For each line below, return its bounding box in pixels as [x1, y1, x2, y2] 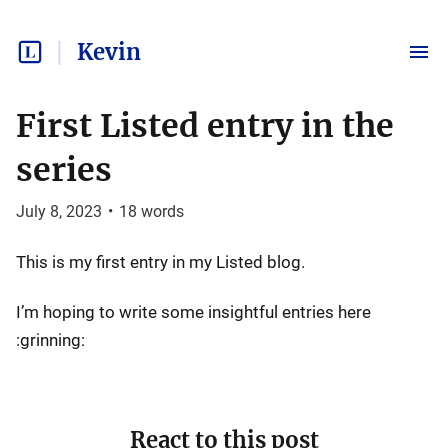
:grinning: [16, 330, 85, 350]
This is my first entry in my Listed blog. [16, 252, 305, 272]
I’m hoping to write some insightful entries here [16, 302, 371, 322]
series [16, 150, 112, 190]
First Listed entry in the [16, 106, 394, 146]
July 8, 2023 [16, 202, 102, 221]
